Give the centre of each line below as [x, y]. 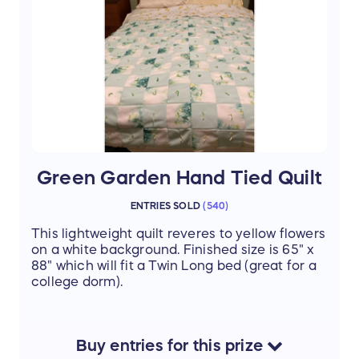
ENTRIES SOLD [165, 206]
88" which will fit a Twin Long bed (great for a [174, 265]
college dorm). [77, 281]
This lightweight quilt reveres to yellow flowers [179, 233]
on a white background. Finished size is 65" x [173, 249]
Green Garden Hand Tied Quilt [179, 177]
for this [194, 345]
